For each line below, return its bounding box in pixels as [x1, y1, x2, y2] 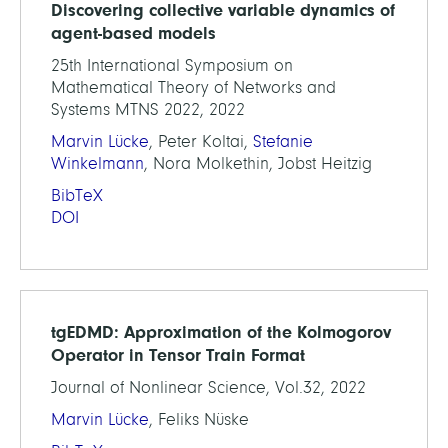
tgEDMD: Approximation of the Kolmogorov [51, 322, 391, 343]
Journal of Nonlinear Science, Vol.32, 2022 [51, 378, 366, 398]
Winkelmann [51, 154, 144, 174]
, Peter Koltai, [149, 132, 253, 152]
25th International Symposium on [51, 56, 293, 76]
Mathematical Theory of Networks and [51, 78, 336, 98]
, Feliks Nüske [149, 410, 249, 430]
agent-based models [51, 23, 216, 44]
